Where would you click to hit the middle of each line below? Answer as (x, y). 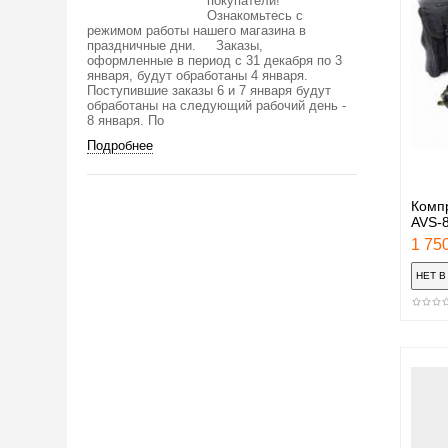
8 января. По (125, 120)
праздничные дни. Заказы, (175, 45)
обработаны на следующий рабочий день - (216, 105)
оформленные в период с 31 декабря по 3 (214, 60)
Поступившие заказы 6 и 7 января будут (209, 90)
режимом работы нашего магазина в (196, 30)
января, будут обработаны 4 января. (197, 75)
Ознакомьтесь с (255, 15)
